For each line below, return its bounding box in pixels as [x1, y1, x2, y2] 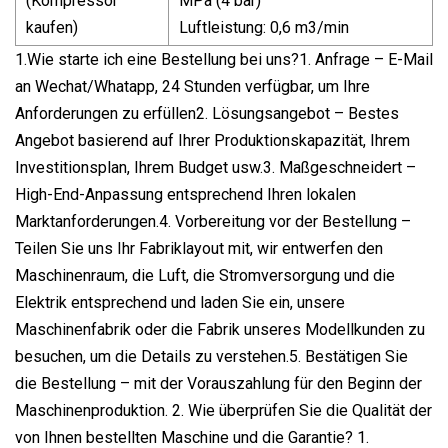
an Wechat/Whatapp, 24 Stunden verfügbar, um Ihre [15, 76, 370, 96]
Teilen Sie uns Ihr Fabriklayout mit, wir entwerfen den [15, 238, 383, 258]
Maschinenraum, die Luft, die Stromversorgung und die [15, 265, 395, 285]
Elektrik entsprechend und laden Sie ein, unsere [15, 292, 345, 312]
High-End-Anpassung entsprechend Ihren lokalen [15, 184, 356, 204]
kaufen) [26, 17, 78, 37]
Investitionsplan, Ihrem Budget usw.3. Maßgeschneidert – [15, 157, 416, 177]
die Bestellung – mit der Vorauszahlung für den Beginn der [15, 373, 422, 393]
